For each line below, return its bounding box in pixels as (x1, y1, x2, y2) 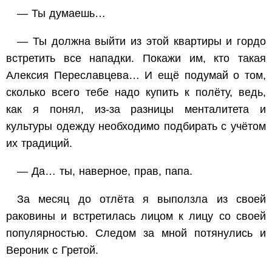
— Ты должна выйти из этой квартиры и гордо (17, 35, 266, 48)
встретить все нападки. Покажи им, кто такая (6, 52, 266, 65)
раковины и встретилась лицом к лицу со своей (6, 210, 266, 223)
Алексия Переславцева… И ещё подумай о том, (6, 69, 266, 82)
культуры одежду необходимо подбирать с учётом (6, 120, 266, 133)
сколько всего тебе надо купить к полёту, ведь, (6, 86, 266, 99)
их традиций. (6, 137, 72, 150)
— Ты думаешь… (17, 7, 106, 20)
